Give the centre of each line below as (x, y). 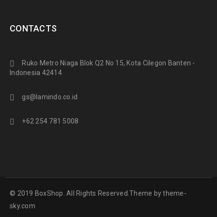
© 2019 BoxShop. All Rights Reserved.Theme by (86, 193)
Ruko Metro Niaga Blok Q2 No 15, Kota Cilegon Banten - (108, 63)
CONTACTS (33, 28)
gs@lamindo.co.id (50, 97)
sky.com (23, 206)
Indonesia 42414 (36, 73)
